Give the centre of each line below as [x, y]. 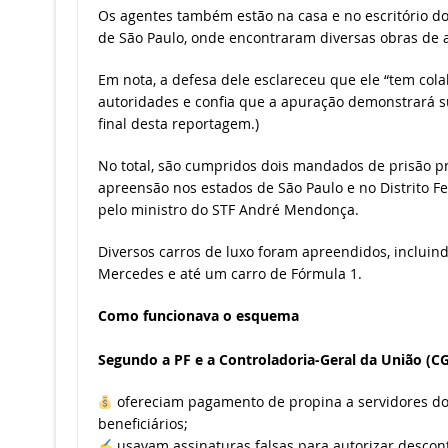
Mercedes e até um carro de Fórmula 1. [229, 274]
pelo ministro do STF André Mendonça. [228, 210]
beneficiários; [142, 424]
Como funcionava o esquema [198, 316]
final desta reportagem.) [178, 124]
